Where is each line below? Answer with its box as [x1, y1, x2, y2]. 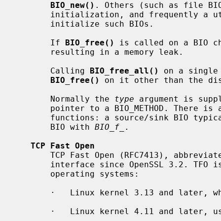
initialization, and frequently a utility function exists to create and [16, 9, 50, 19]
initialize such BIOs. [16, 19, 50, 29]
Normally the [50, 94, 114, 104]
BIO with [50, 122, 95, 132]
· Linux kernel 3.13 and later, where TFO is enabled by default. [16, 187, 50, 197]
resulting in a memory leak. [16, 47, 50, 57]
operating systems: [16, 169, 50, 179]
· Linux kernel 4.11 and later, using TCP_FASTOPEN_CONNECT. [16, 206, 50, 216]
